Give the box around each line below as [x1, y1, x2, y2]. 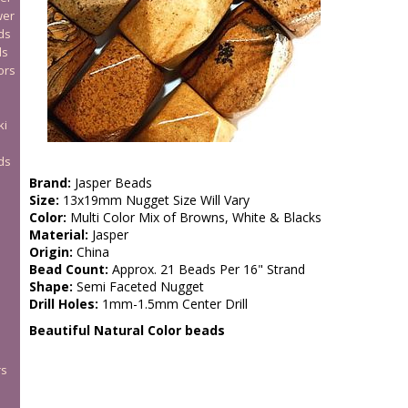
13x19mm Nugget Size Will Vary [58, 191, 250, 209]
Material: [28, 226, 88, 243]
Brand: [28, 174, 71, 191]
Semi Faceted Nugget [72, 278, 204, 295]
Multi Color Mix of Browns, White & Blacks [66, 209, 321, 226]
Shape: [28, 278, 73, 295]
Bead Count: [28, 260, 108, 278]
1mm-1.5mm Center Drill [97, 295, 248, 312]
